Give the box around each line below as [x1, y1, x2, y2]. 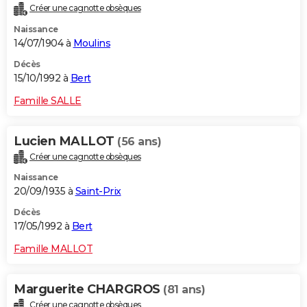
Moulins [73, 36, 110, 49]
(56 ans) [117, 134, 161, 148]
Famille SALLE [14, 94, 82, 107]
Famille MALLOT [14, 243, 93, 256]
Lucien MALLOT [14, 133, 117, 149]
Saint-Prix [75, 185, 121, 198]
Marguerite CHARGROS [14, 282, 163, 297]
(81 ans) [163, 283, 205, 297]
